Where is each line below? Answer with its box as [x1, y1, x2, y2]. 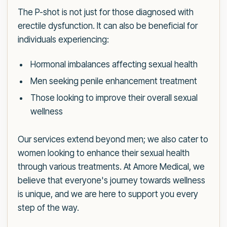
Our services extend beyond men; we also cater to [18, 134, 208, 145]
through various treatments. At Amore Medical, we [18, 162, 205, 172]
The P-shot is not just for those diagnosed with [18, 7, 194, 18]
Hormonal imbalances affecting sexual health [30, 59, 198, 70]
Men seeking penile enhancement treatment [30, 76, 197, 87]
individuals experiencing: [18, 34, 109, 45]
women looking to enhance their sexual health [18, 148, 190, 159]
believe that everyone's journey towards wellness [18, 175, 205, 186]
